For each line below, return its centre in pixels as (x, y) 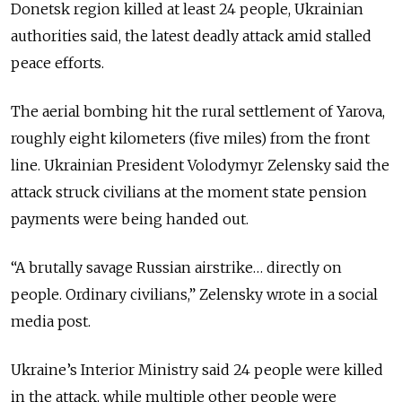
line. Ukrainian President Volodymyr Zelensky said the (200, 166)
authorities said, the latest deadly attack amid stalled (191, 36)
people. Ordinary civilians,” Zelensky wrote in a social (194, 295)
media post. (51, 322)
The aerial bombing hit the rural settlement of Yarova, (198, 112)
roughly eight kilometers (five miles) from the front (190, 139)
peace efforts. (57, 63)
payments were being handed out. (130, 219)
